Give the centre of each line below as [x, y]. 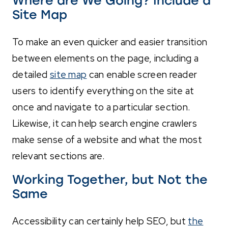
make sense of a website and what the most [107, 139]
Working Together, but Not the [110, 179]
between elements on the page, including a [106, 58]
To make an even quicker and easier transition [110, 42]
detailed [31, 74]
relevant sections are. [59, 156]
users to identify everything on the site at [103, 91]
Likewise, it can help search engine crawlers [105, 123]
